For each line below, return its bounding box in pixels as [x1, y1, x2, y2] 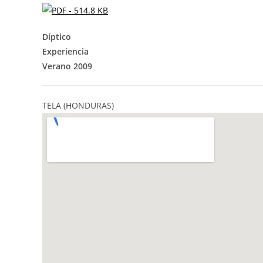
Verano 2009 [42, 60, 92, 72]
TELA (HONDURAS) [42, 100, 114, 112]
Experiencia [42, 46, 89, 58]
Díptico [42, 31, 71, 43]
